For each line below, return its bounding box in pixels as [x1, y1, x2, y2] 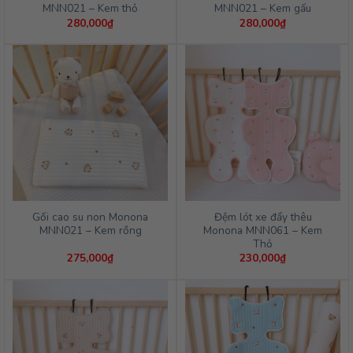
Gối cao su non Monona [32, 210, 148, 225]
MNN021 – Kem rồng [39, 223, 142, 239]
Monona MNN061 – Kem [203, 223, 322, 239]
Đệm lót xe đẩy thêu [214, 210, 312, 225]
